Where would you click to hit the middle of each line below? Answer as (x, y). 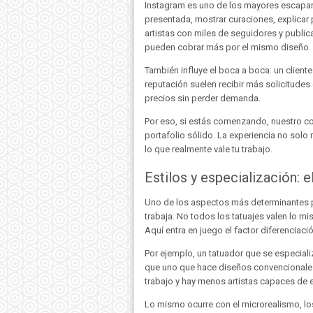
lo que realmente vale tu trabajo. (209, 150)
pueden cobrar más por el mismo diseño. (228, 48)
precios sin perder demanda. (203, 99)
